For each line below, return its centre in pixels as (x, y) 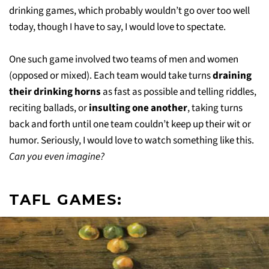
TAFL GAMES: (66, 199)
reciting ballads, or (49, 108)
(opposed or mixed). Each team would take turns (111, 75)
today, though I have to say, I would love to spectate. (117, 27)
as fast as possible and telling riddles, (179, 92)
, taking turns (215, 108)
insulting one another (138, 108)
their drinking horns (55, 92)
